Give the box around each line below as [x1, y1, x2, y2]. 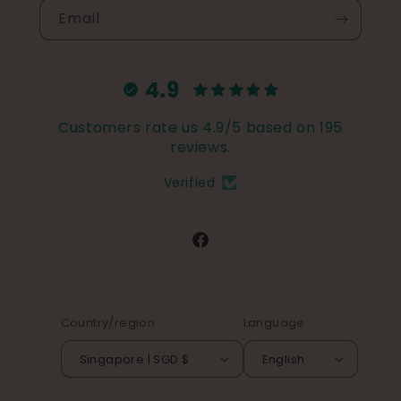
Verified [163, 174, 216, 192]
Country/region [60, 314, 156, 332]
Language [243, 314, 305, 332]
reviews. [170, 137, 231, 158]
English [261, 350, 305, 368]
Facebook [190, 240, 255, 259]
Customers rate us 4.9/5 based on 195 [58, 117, 343, 139]
